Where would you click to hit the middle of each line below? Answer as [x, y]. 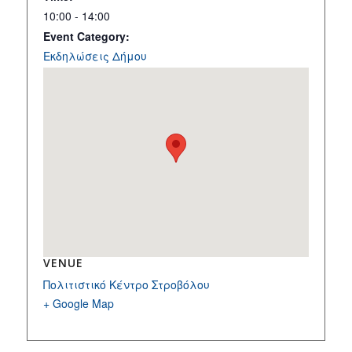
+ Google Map [78, 304]
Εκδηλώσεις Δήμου [95, 56]
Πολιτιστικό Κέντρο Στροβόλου [126, 285]
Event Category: [86, 37]
